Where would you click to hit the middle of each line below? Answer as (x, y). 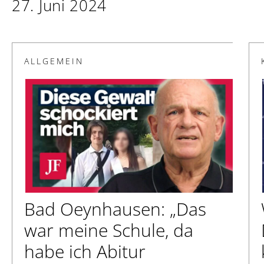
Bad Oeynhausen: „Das (115, 209)
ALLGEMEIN (54, 61)
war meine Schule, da (109, 230)
